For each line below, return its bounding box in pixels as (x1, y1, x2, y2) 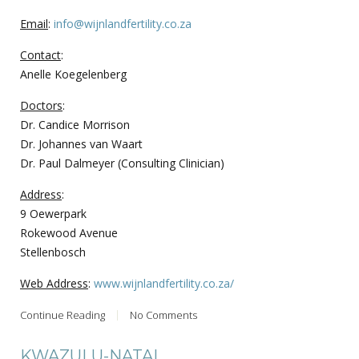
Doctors (20, 97, 63, 113)
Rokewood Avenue (20, 224, 118, 240)
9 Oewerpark (20, 205, 87, 221)
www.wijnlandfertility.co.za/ (94, 275, 234, 291)
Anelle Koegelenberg (20, 66, 127, 82)
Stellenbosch (20, 244, 86, 260)
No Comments (130, 307, 197, 322)
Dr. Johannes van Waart (20, 135, 143, 151)
